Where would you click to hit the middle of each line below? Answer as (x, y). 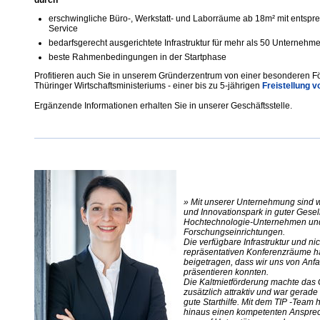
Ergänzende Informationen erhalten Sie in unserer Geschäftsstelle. (163, 106)
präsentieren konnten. (226, 272)
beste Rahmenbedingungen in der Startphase (137, 57)
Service (63, 29)
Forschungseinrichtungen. (234, 232)
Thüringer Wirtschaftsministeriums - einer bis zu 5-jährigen (148, 86)
